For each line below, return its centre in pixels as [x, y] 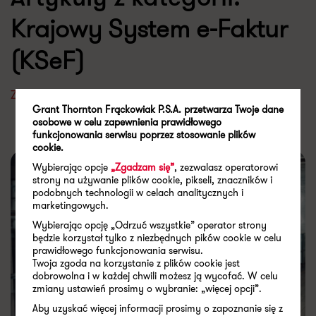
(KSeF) [47, 60]
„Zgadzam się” [143, 167]
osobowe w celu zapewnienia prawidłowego [127, 122]
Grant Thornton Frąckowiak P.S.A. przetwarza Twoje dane [158, 109]
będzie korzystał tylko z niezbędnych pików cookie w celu [157, 238]
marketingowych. [71, 205]
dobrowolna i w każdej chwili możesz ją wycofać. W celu [156, 276]
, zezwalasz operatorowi [226, 167]
